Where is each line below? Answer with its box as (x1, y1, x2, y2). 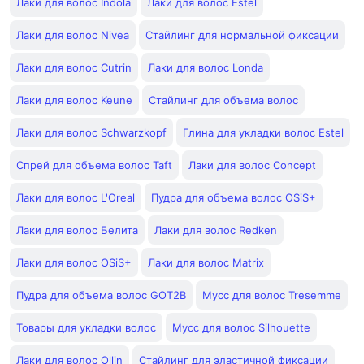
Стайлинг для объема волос (149, 93, 298, 106)
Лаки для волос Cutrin (16, 61, 132, 74)
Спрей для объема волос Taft (16, 158, 172, 171)
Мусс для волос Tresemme (202, 288, 341, 301)
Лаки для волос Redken (154, 223, 277, 236)
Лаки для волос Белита (16, 223, 138, 236)
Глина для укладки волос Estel (183, 126, 344, 139)
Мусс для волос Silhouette (172, 321, 310, 334)
